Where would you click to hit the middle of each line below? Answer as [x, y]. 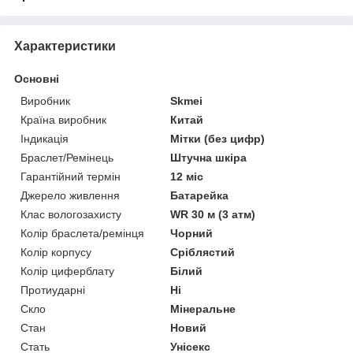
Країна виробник [63, 119]
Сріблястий [203, 252]
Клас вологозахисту [71, 214]
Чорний [192, 233]
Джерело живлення [70, 195]
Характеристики [65, 46]
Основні [37, 78]
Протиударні [53, 290]
